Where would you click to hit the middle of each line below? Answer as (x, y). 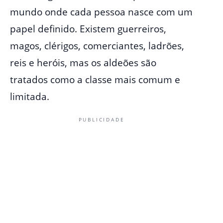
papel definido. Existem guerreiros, (88, 29)
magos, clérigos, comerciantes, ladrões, (97, 46)
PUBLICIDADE (102, 120)
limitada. (30, 97)
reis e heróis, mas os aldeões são (83, 63)
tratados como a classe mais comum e (95, 80)
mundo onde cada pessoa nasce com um (101, 12)
